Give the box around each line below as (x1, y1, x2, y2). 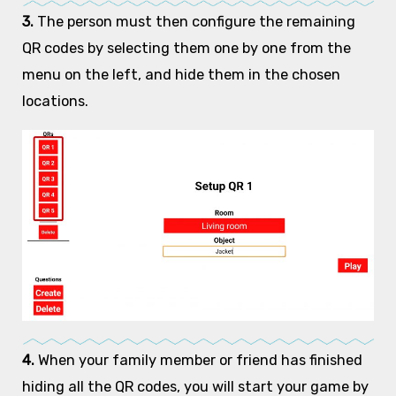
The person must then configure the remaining (36, 13, 355, 31)
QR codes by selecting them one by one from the (21, 40, 351, 57)
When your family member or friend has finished (37, 351, 362, 369)
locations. (21, 93, 88, 110)
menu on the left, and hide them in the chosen (21, 66, 340, 84)
